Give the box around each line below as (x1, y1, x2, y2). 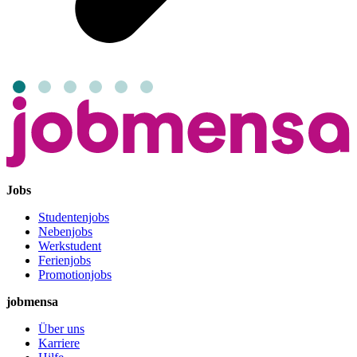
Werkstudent (38, 239, 101, 253)
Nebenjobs (38, 225, 92, 239)
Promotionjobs (38, 268, 112, 282)
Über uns (38, 322, 84, 336)
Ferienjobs (38, 253, 91, 268)
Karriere (38, 336, 80, 351)
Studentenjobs (38, 210, 109, 225)
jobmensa (6, 295, 58, 309)
